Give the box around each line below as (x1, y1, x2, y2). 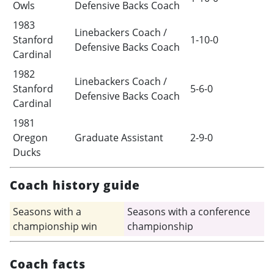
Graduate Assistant (74, 130, 163, 144)
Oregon (12, 130, 48, 144)
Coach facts (10, 255, 86, 272)
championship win (12, 219, 97, 233)
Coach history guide (10, 176, 141, 193)
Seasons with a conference (127, 204, 250, 218)
